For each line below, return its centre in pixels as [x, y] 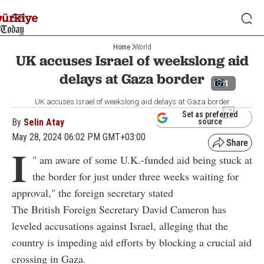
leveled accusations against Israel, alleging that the [120, 226]
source [210, 121]
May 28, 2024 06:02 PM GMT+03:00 [79, 137]
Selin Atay [44, 122]
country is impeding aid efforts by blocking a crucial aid [132, 242]
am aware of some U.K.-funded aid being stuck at [144, 160]
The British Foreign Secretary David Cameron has [119, 209]
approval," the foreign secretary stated [93, 193]
